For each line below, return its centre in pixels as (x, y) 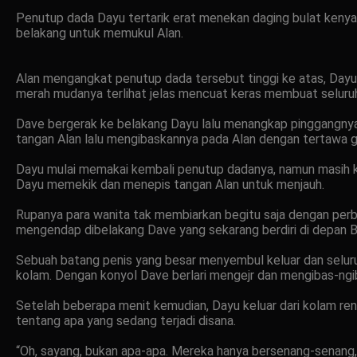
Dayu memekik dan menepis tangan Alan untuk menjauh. (170, 184)
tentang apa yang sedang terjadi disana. (126, 320)
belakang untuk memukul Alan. (100, 33)
